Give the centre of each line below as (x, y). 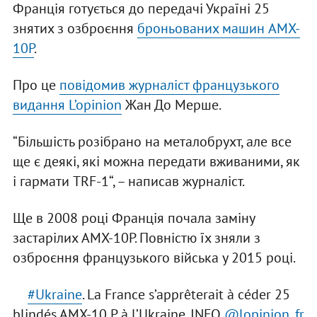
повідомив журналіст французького (169, 85)
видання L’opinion (67, 105)
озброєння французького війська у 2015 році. (154, 258)
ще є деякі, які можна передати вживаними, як (156, 162)
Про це (36, 85)
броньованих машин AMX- (218, 29)
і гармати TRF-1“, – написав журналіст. (128, 181)
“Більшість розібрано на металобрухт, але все (152, 142)
